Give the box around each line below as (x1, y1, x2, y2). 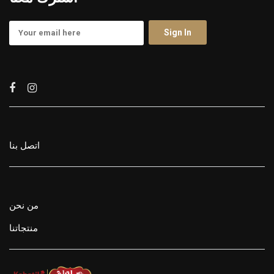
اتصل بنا (9, 139, 40, 151)
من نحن (9, 199, 39, 211)
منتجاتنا (9, 222, 38, 234)
